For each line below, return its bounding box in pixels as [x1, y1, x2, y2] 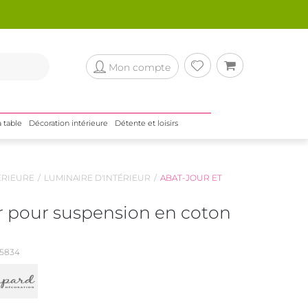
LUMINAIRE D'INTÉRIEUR [43, 173, 151, 183]
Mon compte [108, 60, 170, 74]
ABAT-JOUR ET [159, 173, 222, 183]
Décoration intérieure [28, 118, 108, 128]
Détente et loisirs [114, 118, 178, 128]
